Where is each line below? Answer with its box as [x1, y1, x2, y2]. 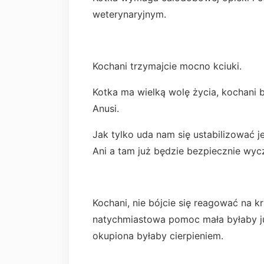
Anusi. [93, 103, 119, 115]
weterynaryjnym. [93, 8, 166, 21]
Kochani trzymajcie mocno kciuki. [93, 60, 242, 72]
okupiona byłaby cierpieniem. [93, 230, 226, 242]
